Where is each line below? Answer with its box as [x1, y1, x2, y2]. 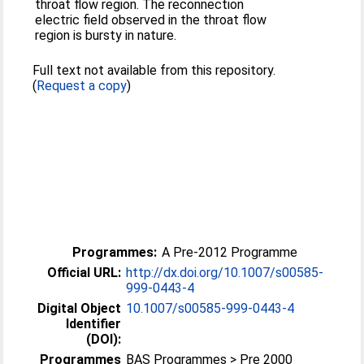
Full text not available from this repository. [32, 63, 276, 78]
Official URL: [47, 265, 122, 280]
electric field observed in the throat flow [35, 12, 267, 28]
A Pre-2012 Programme [162, 245, 298, 260]
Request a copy [37, 78, 128, 93]
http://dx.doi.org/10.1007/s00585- [126, 265, 324, 280]
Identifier [66, 316, 122, 331]
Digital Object [37, 301, 122, 316]
